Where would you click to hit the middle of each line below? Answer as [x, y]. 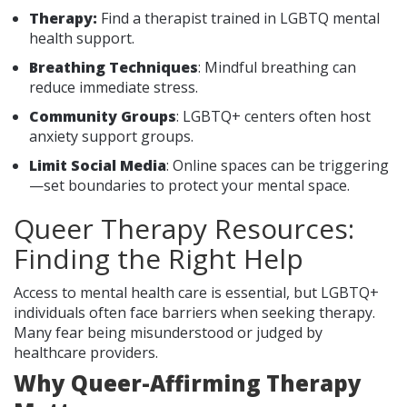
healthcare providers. [86, 352]
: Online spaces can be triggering [278, 165]
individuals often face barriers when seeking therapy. [194, 312]
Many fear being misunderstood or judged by [168, 332]
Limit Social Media [98, 165]
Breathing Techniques [114, 67]
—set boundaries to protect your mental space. [189, 185]
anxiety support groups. [111, 136]
